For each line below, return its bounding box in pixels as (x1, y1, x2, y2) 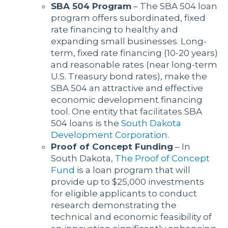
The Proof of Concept (115, 153, 210, 164)
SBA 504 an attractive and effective (51, 83, 203, 94)
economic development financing (51, 95, 203, 105)
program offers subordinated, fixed (51, 13, 206, 23)
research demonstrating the (51, 200, 177, 211)
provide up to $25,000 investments (51, 177, 204, 187)
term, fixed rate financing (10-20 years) (51, 48, 218, 59)
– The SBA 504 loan (131, 1, 217, 12)
